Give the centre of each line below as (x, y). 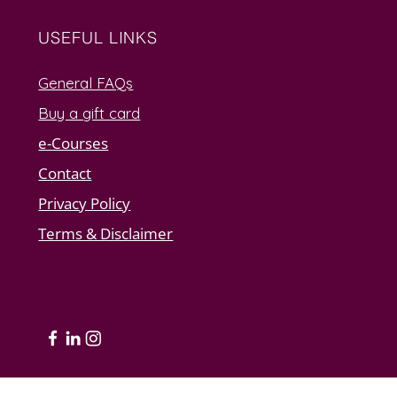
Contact (65, 173)
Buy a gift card (90, 113)
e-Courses (74, 143)
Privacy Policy (85, 203)
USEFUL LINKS (98, 37)
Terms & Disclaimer (106, 233)
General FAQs (86, 82)
